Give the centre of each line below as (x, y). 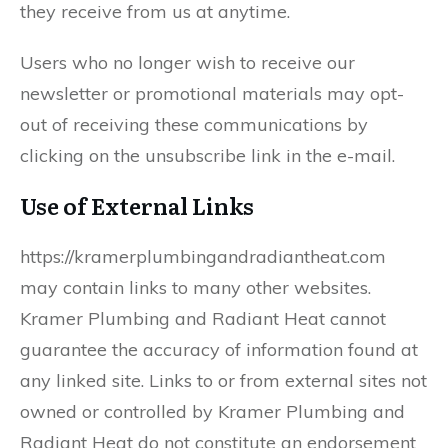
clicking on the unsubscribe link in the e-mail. (207, 155)
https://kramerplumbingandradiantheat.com (203, 256)
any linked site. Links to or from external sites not (223, 380)
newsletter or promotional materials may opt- (212, 93)
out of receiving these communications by (194, 124)
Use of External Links (137, 205)
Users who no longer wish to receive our (187, 62)
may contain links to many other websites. (195, 287)
